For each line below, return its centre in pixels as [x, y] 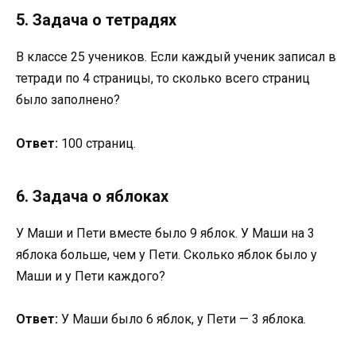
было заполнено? [68, 100]
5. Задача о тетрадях [96, 20]
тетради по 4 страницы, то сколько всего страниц [163, 79]
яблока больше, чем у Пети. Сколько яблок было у [166, 254]
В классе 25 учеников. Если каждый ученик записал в [176, 57]
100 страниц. [97, 143]
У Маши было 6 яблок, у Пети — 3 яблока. [182, 319]
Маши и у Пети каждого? [91, 276]
